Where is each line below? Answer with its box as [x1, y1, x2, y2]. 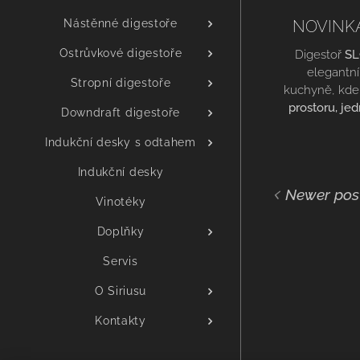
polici [285, 153, 314, 169]
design [292, 118, 330, 133]
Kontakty [95, 314, 146, 328]
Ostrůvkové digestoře [59, 47, 182, 60]
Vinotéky [95, 195, 146, 209]
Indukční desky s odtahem [45, 136, 196, 149]
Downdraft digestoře [60, 106, 181, 120]
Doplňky [96, 225, 145, 239]
